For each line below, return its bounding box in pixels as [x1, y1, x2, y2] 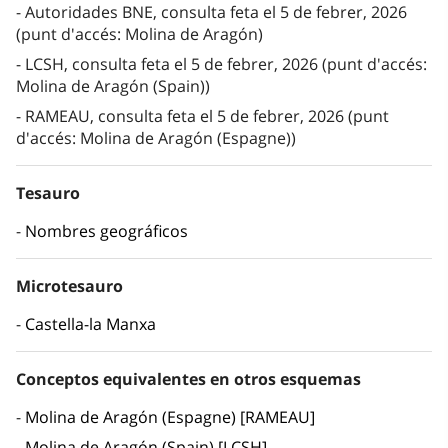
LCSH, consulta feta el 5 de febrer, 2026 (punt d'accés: [25, 53, 427, 76]
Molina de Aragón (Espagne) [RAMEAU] [25, 406, 315, 429]
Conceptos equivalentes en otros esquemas [16, 368, 361, 391]
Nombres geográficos [25, 220, 188, 243]
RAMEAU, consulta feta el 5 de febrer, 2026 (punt [25, 105, 389, 128]
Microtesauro [16, 275, 123, 298]
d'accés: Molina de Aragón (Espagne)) [16, 127, 296, 150]
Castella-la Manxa [25, 313, 156, 336]
